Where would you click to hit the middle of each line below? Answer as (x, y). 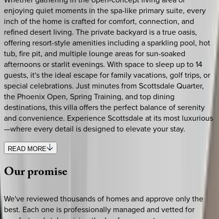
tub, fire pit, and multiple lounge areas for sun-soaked (95, 53)
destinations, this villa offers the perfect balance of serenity (104, 107)
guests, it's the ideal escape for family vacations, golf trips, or (107, 75)
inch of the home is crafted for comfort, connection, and (99, 21)
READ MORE (27, 149)
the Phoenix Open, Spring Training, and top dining (89, 96)
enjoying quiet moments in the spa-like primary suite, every (105, 10)
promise (47, 174)
